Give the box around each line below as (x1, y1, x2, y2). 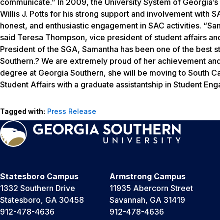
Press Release (47, 107, 96, 115)
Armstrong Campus (110, 171, 186, 181)
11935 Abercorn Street (110, 183, 193, 193)
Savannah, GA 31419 (110, 194, 185, 205)
